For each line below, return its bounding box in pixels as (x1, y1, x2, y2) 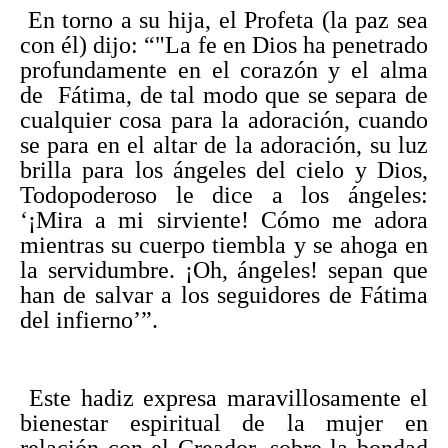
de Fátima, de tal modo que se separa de (20, 81, 428, 108)
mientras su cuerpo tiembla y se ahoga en (20, 231, 428, 258)
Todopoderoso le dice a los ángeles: (20, 181, 428, 208)
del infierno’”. (20, 306, 158, 333)
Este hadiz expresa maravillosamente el (20, 384, 428, 411)
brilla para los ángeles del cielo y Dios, (20, 156, 428, 183)
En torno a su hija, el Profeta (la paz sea (20, 6, 428, 33)
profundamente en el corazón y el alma (20, 56, 428, 83)
